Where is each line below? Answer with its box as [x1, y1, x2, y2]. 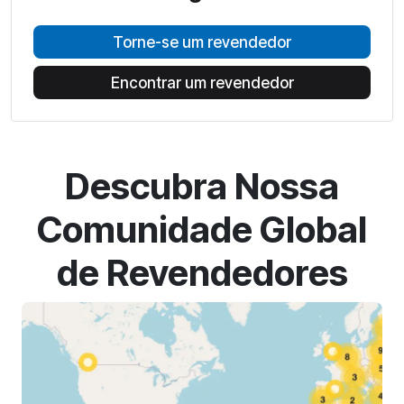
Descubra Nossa [65, 164, 339, 208]
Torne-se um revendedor [113, 32, 291, 51]
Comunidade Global [37, 207, 367, 252]
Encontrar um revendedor [110, 73, 294, 92]
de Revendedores [56, 251, 348, 295]
